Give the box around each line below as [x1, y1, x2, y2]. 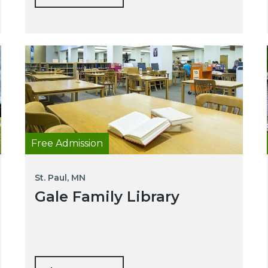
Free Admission [31, 137, 103, 149]
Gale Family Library [34, 187, 179, 205]
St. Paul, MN [34, 172, 86, 183]
